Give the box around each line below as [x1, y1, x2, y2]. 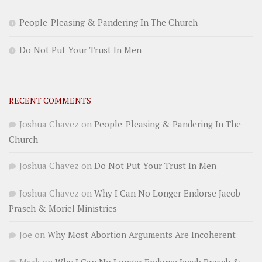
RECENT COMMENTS [9, 95, 91, 106]
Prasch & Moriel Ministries [9, 202, 117, 215]
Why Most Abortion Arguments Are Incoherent [47, 229, 236, 241]
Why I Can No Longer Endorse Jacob [94, 187, 240, 199]
